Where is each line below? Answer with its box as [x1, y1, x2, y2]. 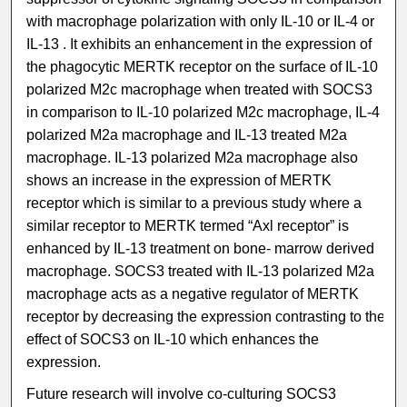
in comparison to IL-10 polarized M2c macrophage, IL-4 [26, 104, 381, 121]
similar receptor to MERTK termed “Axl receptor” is [26, 218, 350, 234]
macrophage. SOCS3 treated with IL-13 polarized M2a [26, 263, 375, 280]
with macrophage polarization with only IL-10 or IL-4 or [26, 14, 375, 30]
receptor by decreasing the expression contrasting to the [26, 309, 386, 325]
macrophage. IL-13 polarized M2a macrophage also [26, 150, 359, 166]
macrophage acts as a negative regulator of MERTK [26, 286, 360, 303]
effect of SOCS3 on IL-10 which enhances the [26, 332, 320, 348]
